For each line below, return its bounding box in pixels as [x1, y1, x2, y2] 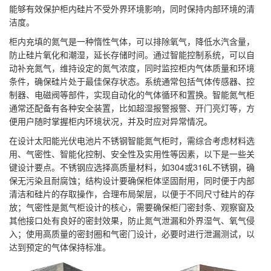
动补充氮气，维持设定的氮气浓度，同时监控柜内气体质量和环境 [9, 61, 255, 74]
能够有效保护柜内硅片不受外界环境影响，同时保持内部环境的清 [9, 2, 255, 15]
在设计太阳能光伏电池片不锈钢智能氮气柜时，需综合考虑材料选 [9, 134, 255, 146]
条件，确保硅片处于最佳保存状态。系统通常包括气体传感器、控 [9, 74, 255, 87]
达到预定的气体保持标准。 [9, 240, 111, 253]
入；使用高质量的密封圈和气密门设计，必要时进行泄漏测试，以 [9, 227, 255, 240]
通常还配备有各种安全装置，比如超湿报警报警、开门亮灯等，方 [9, 101, 255, 114]
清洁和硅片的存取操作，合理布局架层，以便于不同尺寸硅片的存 [9, 187, 255, 200]
